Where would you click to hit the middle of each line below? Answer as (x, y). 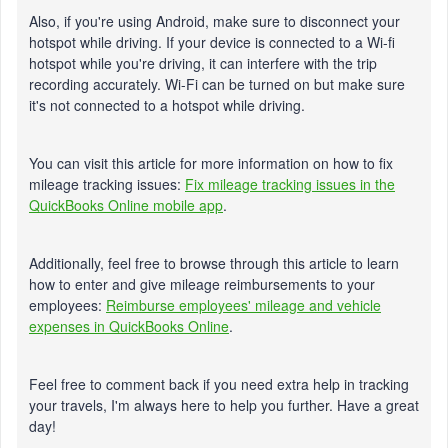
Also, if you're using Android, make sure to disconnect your (214, 21)
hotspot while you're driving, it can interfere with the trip (203, 63)
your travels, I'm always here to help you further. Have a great (224, 405)
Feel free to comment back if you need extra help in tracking (219, 384)
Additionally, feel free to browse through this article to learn (214, 263)
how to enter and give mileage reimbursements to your (202, 284)
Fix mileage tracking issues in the (290, 184)
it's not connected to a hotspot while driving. (169, 105)
